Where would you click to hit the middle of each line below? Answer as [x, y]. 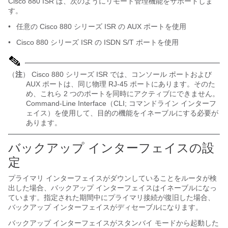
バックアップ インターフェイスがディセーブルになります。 [105, 207]
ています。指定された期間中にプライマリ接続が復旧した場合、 [111, 197]
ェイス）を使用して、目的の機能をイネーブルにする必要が [122, 113]
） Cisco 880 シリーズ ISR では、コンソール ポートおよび [117, 74]
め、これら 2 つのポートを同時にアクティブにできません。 [123, 94]
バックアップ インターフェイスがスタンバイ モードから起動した [113, 223]
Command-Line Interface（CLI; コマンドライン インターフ [121, 103]
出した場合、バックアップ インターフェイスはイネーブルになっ [112, 188]
